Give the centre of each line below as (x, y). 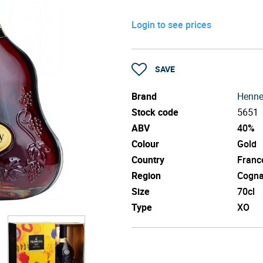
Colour (145, 144)
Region (146, 175)
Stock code (155, 112)
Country (148, 159)
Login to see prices (171, 25)
